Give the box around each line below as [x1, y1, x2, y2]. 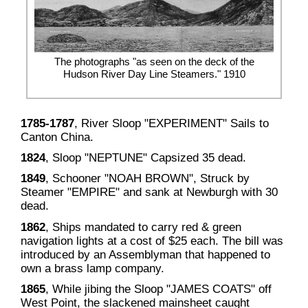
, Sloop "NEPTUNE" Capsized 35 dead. [45, 150, 246, 164]
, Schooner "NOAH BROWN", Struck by [45, 171, 250, 186]
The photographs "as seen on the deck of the [54, 55, 254, 67]
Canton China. [20, 129, 93, 144]
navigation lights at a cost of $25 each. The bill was [20, 233, 283, 247]
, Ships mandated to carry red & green [45, 219, 241, 234]
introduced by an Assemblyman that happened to [20, 247, 270, 261]
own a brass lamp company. [20, 261, 164, 275]
